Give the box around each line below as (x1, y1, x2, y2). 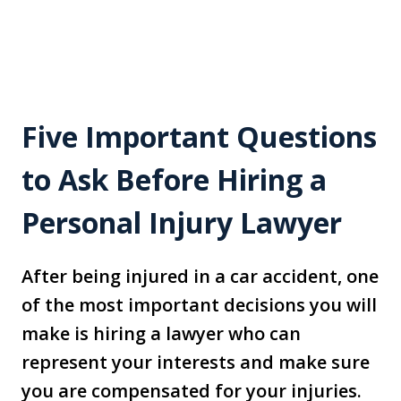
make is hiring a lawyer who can (21, 320, 301, 346)
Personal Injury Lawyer (21, 202, 342, 242)
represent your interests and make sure (21, 349, 370, 374)
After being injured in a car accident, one (21, 263, 379, 288)
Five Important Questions (21, 116, 377, 156)
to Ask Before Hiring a (21, 159, 327, 199)
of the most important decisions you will (21, 292, 377, 317)
